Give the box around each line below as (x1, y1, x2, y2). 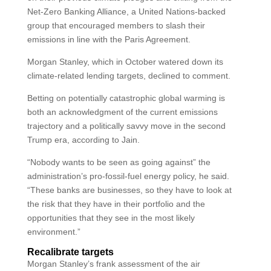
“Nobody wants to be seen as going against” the (27, 157, 211, 167)
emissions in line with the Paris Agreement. (27, 34, 191, 44)
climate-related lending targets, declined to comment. (27, 71, 230, 80)
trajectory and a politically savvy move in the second (27, 121, 226, 131)
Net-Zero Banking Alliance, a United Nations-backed (27, 7, 226, 16)
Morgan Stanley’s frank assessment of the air (27, 259, 200, 269)
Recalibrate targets (27, 247, 114, 257)
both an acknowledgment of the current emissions (27, 107, 218, 117)
